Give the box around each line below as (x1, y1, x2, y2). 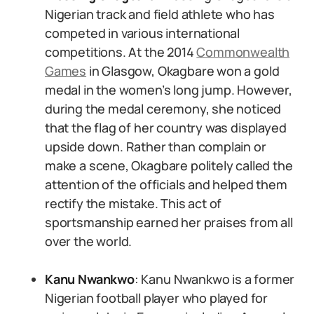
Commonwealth (196, 43, 290, 60)
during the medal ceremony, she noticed (45, 100, 282, 117)
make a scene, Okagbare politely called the (45, 157, 293, 174)
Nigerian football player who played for (45, 289, 268, 306)
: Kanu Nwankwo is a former (134, 271, 295, 287)
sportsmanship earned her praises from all (45, 214, 293, 231)
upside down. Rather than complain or (45, 138, 266, 155)
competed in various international (45, 25, 240, 41)
